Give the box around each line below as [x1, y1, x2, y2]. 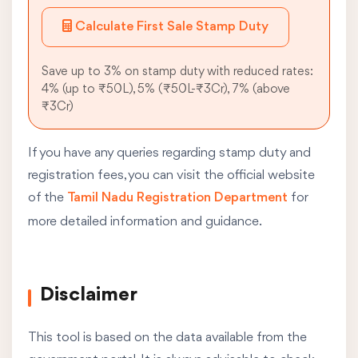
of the [28, 191, 67, 205]
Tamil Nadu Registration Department [67, 191, 288, 205]
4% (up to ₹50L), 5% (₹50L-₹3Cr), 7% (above [42, 83, 290, 96]
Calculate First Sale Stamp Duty [75, 20, 268, 34]
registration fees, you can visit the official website [28, 169, 315, 182]
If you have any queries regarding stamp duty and [28, 146, 311, 160]
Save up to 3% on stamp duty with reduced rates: [42, 66, 313, 78]
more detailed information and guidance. [28, 215, 262, 229]
